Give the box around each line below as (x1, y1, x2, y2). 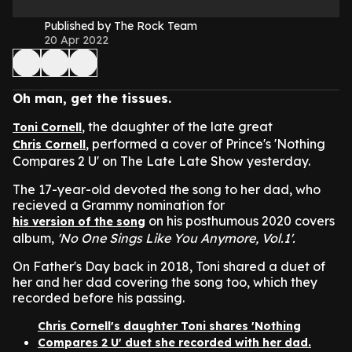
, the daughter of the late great (82, 119, 273, 134)
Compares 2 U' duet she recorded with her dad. (38, 335, 311, 350)
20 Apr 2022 (44, 33, 108, 47)
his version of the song (13, 214, 145, 229)
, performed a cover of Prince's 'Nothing (86, 136, 325, 152)
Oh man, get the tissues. (13, 90, 171, 106)
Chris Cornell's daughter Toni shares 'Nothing (38, 319, 301, 333)
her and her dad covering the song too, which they (13, 274, 317, 290)
